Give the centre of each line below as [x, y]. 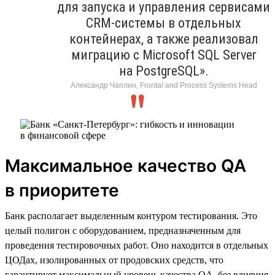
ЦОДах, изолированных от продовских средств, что [114, 260]
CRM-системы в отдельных [164, 23]
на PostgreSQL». [164, 71]
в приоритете [62, 190]
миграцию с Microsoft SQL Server [164, 55]
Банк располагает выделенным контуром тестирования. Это [131, 215]
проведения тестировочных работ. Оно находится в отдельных [137, 245]
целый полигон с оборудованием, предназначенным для [123, 230]
